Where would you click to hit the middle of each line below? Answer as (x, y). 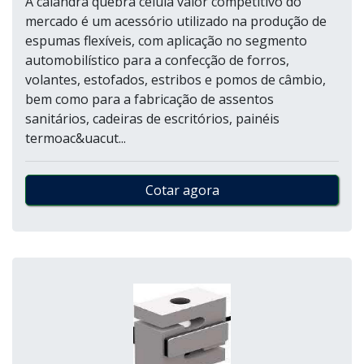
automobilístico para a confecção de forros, (157, 60)
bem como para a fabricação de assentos (149, 99)
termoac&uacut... (76, 138)
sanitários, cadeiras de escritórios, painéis (152, 119)
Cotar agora (182, 190)
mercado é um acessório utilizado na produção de (176, 21)
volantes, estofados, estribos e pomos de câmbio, (175, 80)
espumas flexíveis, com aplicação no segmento (166, 41)
